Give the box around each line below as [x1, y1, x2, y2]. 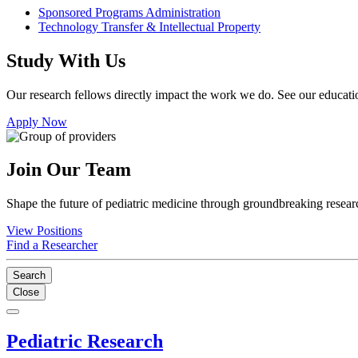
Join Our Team [6, 159, 131, 181]
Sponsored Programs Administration [38, 5, 221, 19]
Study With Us [6, 50, 125, 71]
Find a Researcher [6, 238, 97, 253]
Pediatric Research [6, 331, 163, 352]
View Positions [6, 224, 82, 238]
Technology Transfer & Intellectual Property [38, 19, 261, 34]
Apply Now [6, 114, 67, 129]
